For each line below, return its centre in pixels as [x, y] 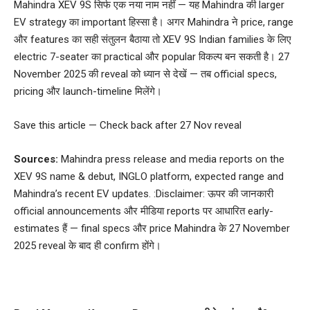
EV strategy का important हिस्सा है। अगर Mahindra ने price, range [154, 22]
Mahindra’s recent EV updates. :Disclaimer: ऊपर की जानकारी [144, 193]
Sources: [36, 159]
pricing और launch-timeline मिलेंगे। [88, 91]
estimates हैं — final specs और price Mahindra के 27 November [152, 228]
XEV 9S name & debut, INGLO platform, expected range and [149, 176]
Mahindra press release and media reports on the [171, 159]
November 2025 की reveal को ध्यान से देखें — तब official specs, [145, 74]
